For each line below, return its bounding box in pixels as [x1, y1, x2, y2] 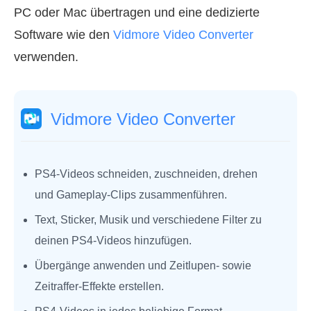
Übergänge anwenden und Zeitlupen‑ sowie [35, 260, 251, 272]
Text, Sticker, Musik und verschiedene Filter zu [35, 214, 262, 226]
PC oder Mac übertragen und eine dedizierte [14, 6, 260, 20]
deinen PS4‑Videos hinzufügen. [35, 235, 192, 247]
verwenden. [14, 50, 78, 65]
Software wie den [14, 28, 113, 42]
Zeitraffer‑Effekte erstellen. [35, 280, 164, 293]
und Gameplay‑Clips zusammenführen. [35, 189, 227, 201]
